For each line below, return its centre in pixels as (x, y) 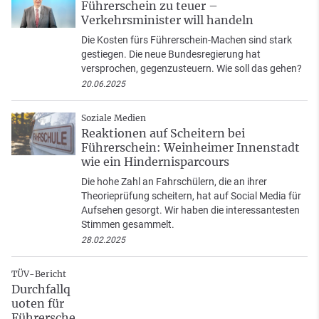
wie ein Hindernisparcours (155, 162)
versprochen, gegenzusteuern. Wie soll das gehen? (192, 69)
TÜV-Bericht (39, 274)
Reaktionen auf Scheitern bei (163, 134)
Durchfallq (41, 289)
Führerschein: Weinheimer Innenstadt (190, 148)
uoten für (38, 304)
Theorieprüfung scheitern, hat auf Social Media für (191, 196)
